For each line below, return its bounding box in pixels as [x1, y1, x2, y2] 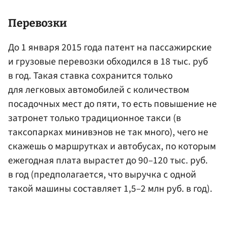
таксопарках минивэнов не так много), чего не [8, 125, 208, 140]
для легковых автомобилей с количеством [8, 83, 189, 97]
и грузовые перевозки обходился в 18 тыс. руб [8, 54, 208, 69]
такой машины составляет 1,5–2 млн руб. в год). [8, 182, 212, 196]
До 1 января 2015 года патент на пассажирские [8, 40, 212, 55]
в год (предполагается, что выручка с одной [8, 167, 196, 182]
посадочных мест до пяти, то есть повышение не [8, 97, 217, 111]
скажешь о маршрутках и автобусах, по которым [8, 139, 216, 154]
